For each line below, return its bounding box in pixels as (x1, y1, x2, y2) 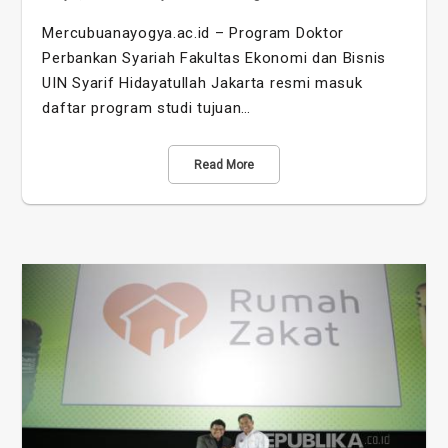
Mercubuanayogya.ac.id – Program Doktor (42, 23, 345, 42)
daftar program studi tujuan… (42, 98, 252, 117)
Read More (194, 157, 254, 172)
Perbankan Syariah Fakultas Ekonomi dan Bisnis (42, 48, 386, 67)
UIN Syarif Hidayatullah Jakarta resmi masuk (42, 73, 363, 92)
